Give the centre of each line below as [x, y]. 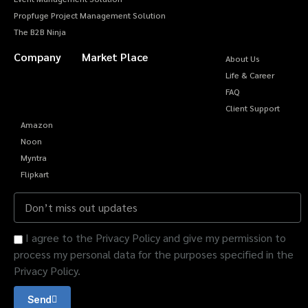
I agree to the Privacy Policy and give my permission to [156, 238]
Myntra [34, 157]
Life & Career [250, 75]
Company [37, 57]
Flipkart [35, 174]
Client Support [253, 108]
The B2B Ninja [40, 32]
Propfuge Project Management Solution [90, 15]
